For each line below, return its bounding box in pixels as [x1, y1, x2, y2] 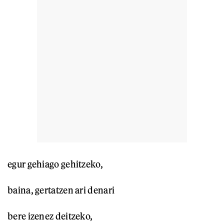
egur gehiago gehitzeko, [7, 158, 103, 170]
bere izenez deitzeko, [7, 210, 93, 222]
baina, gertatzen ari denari [7, 184, 115, 196]
